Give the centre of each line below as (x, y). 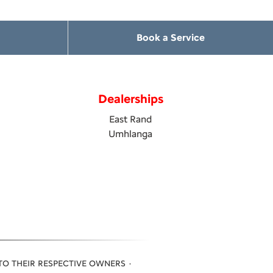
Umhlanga (131, 133)
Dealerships (130, 98)
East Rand (131, 119)
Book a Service (171, 37)
